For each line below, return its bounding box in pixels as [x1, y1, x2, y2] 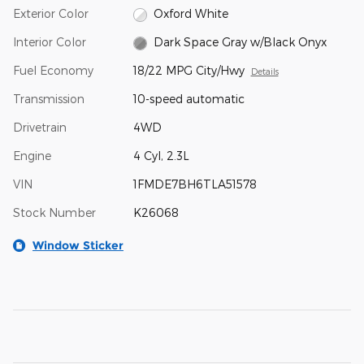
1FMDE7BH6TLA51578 [132, 177, 257, 192]
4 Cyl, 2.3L [132, 149, 189, 163]
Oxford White [154, 6, 229, 20]
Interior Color [13, 35, 86, 50]
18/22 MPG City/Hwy [132, 63, 245, 78]
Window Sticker [32, 238, 123, 253]
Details [250, 66, 279, 77]
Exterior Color [13, 6, 89, 20]
